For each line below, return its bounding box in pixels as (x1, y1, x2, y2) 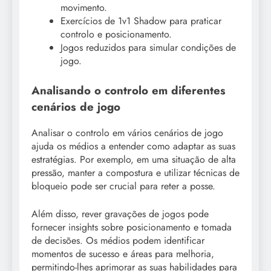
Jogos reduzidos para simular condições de (60, 41, 236, 55)
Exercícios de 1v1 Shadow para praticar (60, 14, 221, 28)
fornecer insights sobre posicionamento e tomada (31, 220, 232, 234)
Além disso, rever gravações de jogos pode (31, 206, 209, 221)
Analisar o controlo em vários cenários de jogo (31, 125, 223, 140)
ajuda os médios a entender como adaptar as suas (31, 139, 235, 153)
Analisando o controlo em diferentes (31, 82, 226, 99)
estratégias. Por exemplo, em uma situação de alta (31, 152, 236, 166)
